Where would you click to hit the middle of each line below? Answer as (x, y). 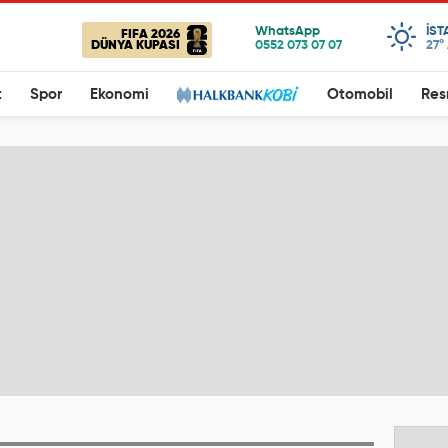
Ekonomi (119, 94)
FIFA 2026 (150, 34)
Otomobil (360, 94)
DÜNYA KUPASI (135, 45)
